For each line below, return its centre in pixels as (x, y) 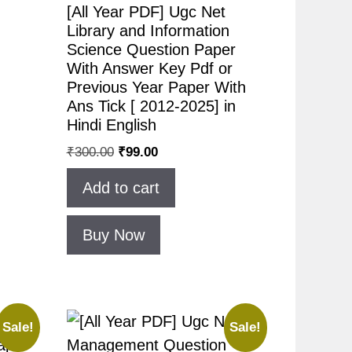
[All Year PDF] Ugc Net (146, 11)
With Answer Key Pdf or (149, 68)
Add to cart (121, 188)
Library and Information (148, 30)
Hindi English (111, 125)
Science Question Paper (151, 49)
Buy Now (113, 235)
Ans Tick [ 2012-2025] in (151, 106)
